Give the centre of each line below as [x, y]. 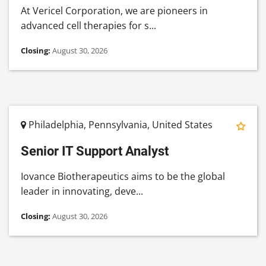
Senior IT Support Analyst [95, 151]
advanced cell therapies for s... [88, 26]
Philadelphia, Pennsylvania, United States [119, 125]
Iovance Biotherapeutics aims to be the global [123, 177]
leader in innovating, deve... [82, 191]
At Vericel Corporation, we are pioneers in [114, 11]
